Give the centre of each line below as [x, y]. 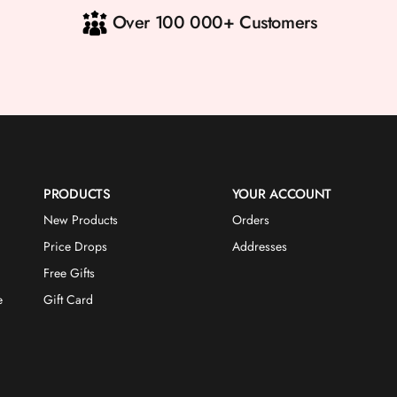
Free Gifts [70, 273]
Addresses [259, 246]
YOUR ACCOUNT [282, 194]
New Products [81, 220]
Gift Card [69, 300]
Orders [250, 220]
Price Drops [76, 246]
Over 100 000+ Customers [214, 23]
